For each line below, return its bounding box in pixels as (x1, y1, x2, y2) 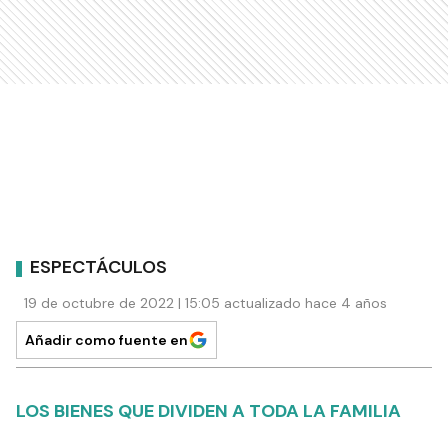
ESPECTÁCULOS (30, 255, 167, 280)
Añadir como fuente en (25, 330, 188, 349)
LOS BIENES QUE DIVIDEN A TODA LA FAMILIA (16, 398, 401, 423)
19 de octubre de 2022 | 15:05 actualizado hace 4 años (24, 293, 387, 312)
